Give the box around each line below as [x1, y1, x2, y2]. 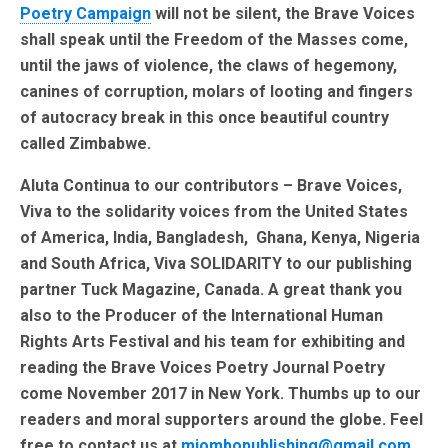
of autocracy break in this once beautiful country [20, 108, 389, 128]
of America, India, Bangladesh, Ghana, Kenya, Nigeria [20, 228, 420, 248]
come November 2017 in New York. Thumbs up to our [20, 384, 421, 404]
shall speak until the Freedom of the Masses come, [20, 30, 408, 50]
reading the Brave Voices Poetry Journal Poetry [20, 358, 385, 378]
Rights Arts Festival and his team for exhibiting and [20, 332, 405, 352]
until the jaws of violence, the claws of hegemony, [20, 56, 397, 76]
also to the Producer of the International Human [20, 306, 383, 326]
